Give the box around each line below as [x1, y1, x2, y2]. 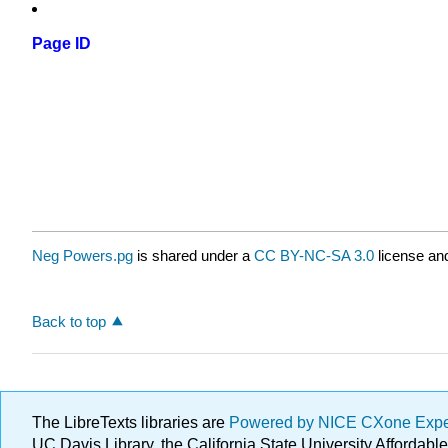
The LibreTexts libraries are [32, 414, 229, 431]
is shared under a [133, 247, 254, 265]
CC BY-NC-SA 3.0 [254, 247, 374, 265]
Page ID [32, 35, 91, 53]
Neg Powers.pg [32, 247, 133, 265]
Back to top [32, 312, 106, 330]
